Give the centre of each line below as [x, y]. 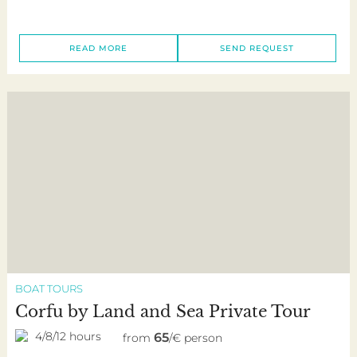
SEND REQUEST [257, 49]
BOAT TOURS [49, 288]
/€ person [195, 337]
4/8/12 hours [68, 336]
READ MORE [99, 49]
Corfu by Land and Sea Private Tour [163, 311]
